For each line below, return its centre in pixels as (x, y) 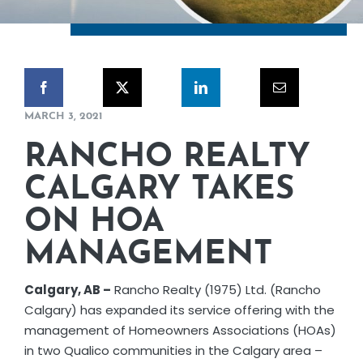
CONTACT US (73, 125)
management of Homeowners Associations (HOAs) (180, 330)
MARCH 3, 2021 (63, 116)
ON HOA (94, 222)
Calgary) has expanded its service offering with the (179, 310)
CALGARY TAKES (159, 190)
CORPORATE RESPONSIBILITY (149, 18)
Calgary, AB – (67, 289)
